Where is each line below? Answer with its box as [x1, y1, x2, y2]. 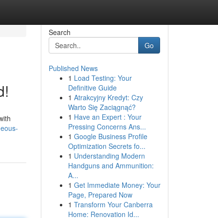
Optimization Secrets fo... [68, 141, 145, 151]
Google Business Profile [73, 131, 147, 141]
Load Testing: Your [73, 73, 132, 83]
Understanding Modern [73, 151, 145, 161]
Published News [48, 63, 98, 73]
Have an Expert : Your [73, 112, 142, 122]
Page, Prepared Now [68, 190, 132, 200]
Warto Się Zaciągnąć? [68, 102, 136, 112]
